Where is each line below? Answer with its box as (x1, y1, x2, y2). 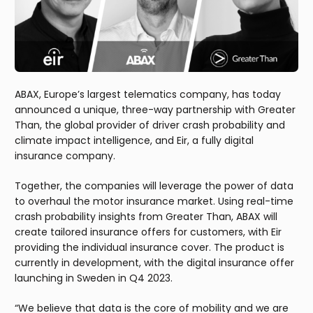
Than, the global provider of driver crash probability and (15, 117, 285, 132)
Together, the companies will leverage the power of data (15, 178, 293, 193)
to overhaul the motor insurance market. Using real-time (15, 194, 293, 208)
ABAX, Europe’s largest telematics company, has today (15, 87, 281, 101)
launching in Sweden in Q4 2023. (15, 270, 173, 285)
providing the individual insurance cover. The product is (15, 240, 284, 254)
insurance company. (15, 148, 115, 163)
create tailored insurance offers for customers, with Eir (15, 224, 282, 239)
